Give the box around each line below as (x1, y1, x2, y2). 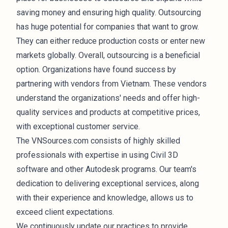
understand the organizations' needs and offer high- (16, 93, 200, 103)
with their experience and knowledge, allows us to (16, 193, 193, 203)
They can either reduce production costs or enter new (16, 36, 205, 46)
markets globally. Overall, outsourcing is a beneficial (16, 50, 200, 60)
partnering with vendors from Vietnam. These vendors (16, 79, 207, 89)
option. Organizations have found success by (16, 65, 176, 74)
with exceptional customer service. (16, 122, 140, 131)
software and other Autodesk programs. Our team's (16, 164, 196, 174)
